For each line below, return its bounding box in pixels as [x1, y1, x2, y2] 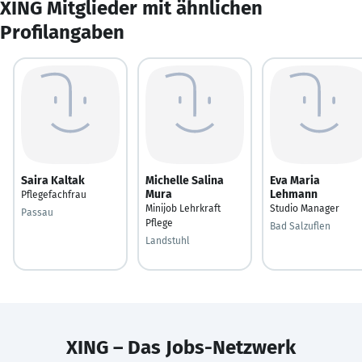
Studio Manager [270, 202, 339, 214]
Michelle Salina [145, 173, 224, 187]
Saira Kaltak [21, 173, 85, 187]
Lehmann [270, 187, 318, 201]
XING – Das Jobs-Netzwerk [66, 335, 296, 359]
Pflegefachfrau [21, 188, 86, 200]
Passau [21, 206, 53, 218]
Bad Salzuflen [270, 220, 330, 232]
